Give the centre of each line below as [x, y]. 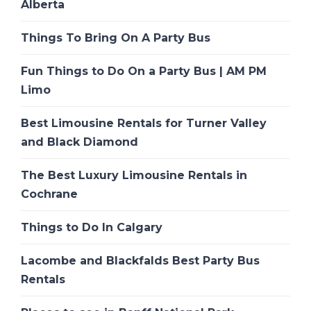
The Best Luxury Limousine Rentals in [134, 176]
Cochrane [49, 194]
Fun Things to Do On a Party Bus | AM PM [144, 72]
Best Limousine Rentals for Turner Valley [144, 124]
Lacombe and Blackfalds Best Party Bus [140, 261]
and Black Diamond [79, 142]
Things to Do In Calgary [92, 228]
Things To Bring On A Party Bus [116, 38]
